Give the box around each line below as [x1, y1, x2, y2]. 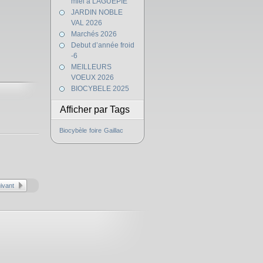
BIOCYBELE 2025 [71, 85, 129, 93]
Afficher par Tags [60, 104, 130, 114]
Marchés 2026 [71, 30, 117, 38]
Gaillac [104, 127, 123, 134]
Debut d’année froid [71, 41, 134, 49]
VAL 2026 [71, 19, 102, 27]
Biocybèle [59, 127, 87, 134]
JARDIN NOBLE [71, 8, 123, 16]
